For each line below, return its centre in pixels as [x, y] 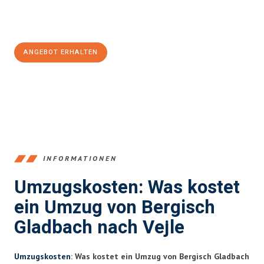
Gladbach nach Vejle [99, 227]
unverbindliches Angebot [106, 13]
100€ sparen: [46, 24]
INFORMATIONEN [80, 159]
